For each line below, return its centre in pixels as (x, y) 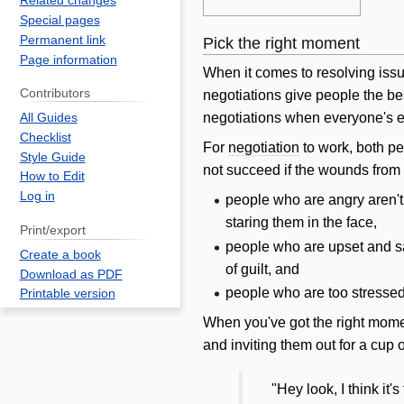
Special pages (60, 21)
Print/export (52, 230)
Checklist (45, 137)
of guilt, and (263, 269)
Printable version (67, 294)
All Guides (48, 118)
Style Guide (52, 157)
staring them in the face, (302, 223)
